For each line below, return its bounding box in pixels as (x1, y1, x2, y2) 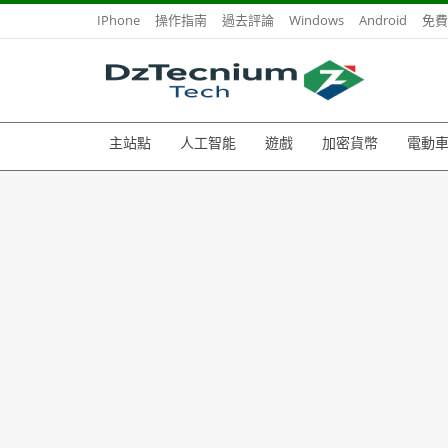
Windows (289, 11, 344, 29)
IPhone (97, 11, 140, 29)
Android (359, 11, 407, 29)
